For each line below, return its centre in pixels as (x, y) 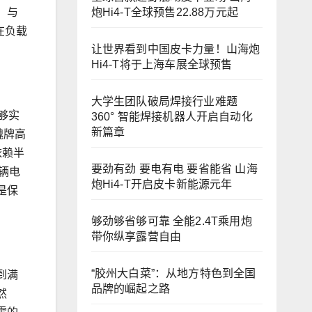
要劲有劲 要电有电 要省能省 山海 (174, 169)
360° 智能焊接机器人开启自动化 (172, 117)
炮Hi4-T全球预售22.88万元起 (165, 12)
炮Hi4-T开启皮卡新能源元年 (162, 184)
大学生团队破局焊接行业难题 (164, 101)
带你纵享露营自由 (136, 236)
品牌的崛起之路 (130, 289)
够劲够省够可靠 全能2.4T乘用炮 (171, 221)
